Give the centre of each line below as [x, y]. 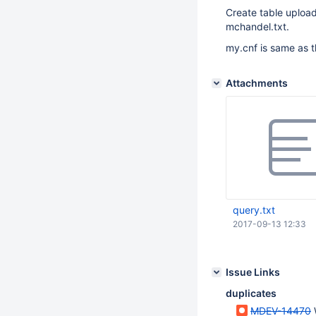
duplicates [251, 293]
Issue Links [253, 272]
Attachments [257, 83]
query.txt [254, 210]
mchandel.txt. [257, 26]
